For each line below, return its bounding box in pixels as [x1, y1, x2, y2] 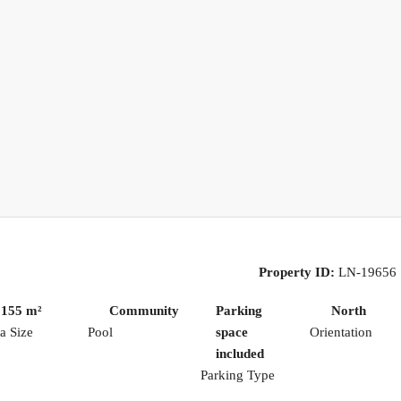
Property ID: [259, 264, 335, 279]
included [215, 346, 264, 361]
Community [109, 303, 179, 318]
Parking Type [200, 367, 275, 382]
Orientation [309, 324, 372, 339]
